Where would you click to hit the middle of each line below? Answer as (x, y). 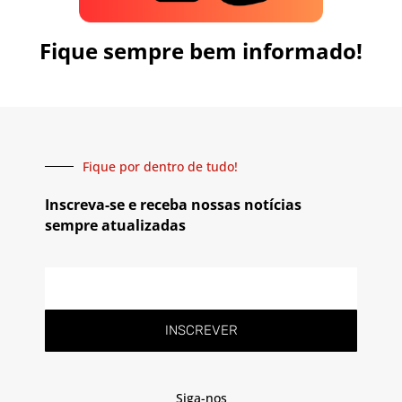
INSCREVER (201, 330)
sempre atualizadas (115, 225)
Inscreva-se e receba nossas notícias (173, 204)
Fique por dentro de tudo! (160, 166)
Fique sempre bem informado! (201, 50)
